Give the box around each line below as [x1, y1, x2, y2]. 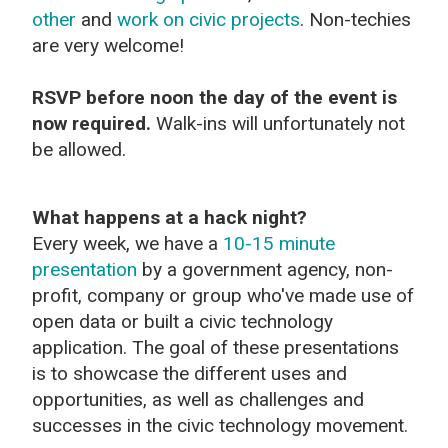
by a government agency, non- [137, 257, 393, 281]
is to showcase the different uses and [32, 361, 347, 385]
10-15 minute [223, 231, 335, 255]
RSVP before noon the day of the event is [32, 85, 397, 109]
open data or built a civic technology [32, 309, 333, 333]
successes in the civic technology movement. [32, 413, 408, 437]
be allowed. [32, 137, 126, 161]
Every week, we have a [32, 231, 223, 255]
